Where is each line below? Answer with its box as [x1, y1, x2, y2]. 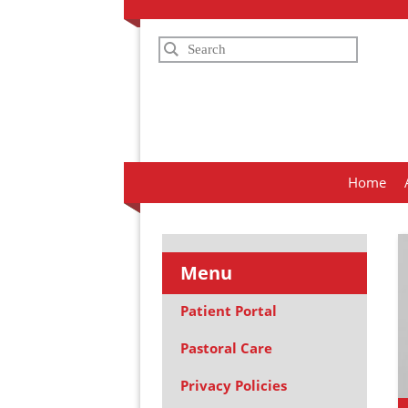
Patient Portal [179, 301, 277, 320]
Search [158, 36, 214, 57]
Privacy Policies [179, 376, 287, 394]
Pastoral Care [179, 339, 272, 357]
